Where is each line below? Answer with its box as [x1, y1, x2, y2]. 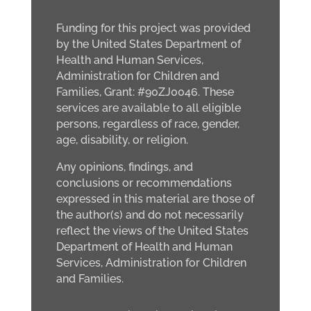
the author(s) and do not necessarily [56, 208, 244, 221]
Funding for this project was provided [56, 21, 251, 35]
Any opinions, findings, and [56, 160, 193, 174]
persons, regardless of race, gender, [56, 117, 239, 131]
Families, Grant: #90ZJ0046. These [56, 85, 234, 99]
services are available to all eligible [56, 101, 241, 115]
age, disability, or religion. [56, 133, 188, 146]
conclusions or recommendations [56, 176, 232, 190]
